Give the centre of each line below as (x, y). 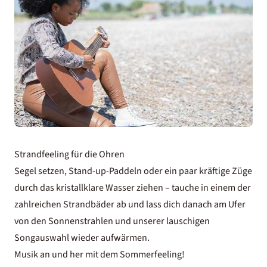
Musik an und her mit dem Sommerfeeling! (100, 254)
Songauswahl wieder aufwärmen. (82, 238)
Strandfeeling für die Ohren (69, 154)
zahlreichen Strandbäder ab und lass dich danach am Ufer (130, 204)
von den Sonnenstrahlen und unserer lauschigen (112, 221)
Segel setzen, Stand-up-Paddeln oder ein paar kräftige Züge (133, 171)
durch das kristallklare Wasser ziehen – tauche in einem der (133, 188)
